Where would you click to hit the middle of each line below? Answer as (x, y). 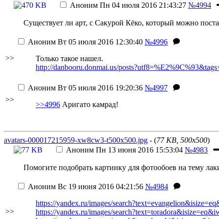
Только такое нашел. (69, 58)
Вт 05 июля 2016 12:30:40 (99, 42)
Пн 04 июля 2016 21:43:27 (142, 5)
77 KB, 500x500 (182, 140)
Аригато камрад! (89, 104)
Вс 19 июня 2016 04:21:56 (99, 186)
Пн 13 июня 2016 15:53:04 (138, 150)
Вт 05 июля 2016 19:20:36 (99, 88)
